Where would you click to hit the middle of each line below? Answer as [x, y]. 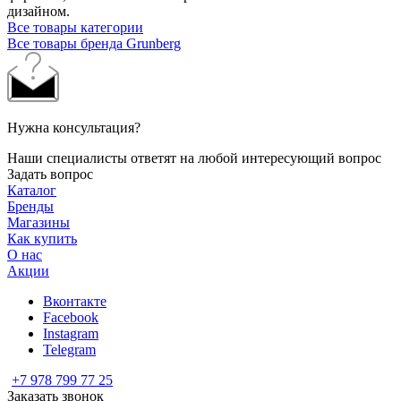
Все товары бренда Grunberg [94, 43]
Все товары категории [75, 27]
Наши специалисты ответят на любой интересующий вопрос [194, 158]
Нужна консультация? [74, 127]
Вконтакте [75, 301]
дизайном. [40, 11]
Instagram [71, 333]
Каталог [32, 190]
